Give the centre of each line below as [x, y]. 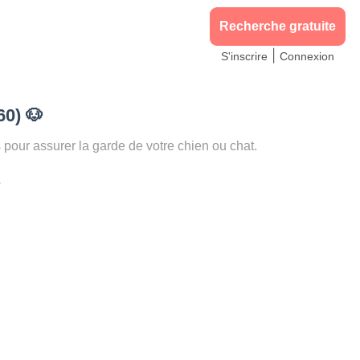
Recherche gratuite [278, 26]
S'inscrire [244, 56]
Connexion [307, 56]
